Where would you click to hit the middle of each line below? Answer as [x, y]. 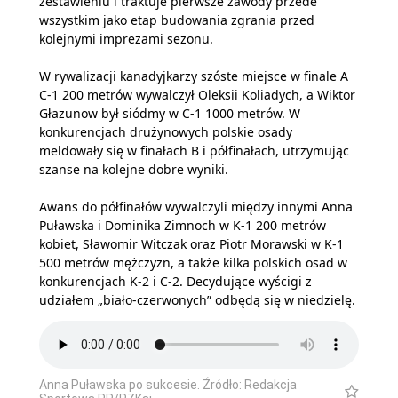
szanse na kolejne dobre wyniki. [134, 169]
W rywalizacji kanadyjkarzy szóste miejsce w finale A [194, 76]
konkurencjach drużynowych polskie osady [166, 131]
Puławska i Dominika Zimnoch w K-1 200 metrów [183, 225]
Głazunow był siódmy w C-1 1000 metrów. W [170, 113]
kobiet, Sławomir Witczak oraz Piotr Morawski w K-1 [191, 243]
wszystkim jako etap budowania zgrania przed [177, 20]
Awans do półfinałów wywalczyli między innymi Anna [196, 206]
